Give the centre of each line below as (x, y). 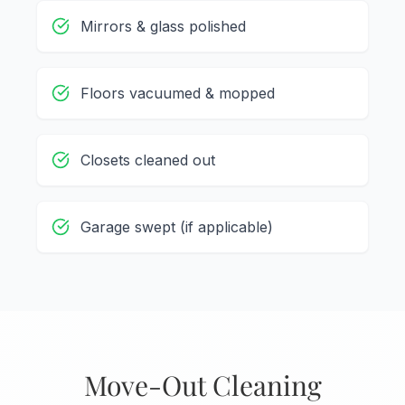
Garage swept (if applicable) (177, 227)
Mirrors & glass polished (163, 27)
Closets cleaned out (148, 160)
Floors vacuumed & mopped (178, 94)
